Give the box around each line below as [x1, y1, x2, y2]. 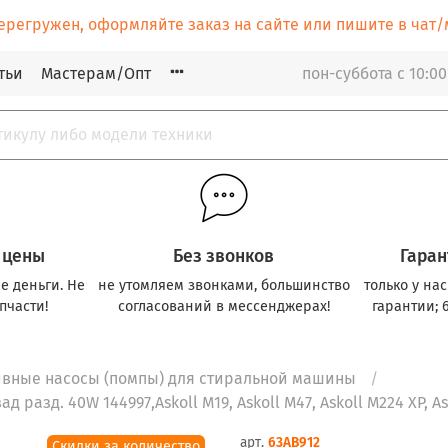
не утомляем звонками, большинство [97, 276, 350, 294]
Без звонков [173, 245, 275, 267]
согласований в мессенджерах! [117, 297, 330, 315]
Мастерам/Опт [41, 63, 151, 83]
